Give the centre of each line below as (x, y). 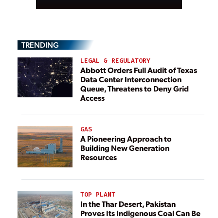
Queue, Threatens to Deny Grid (135, 89)
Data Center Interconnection (131, 79)
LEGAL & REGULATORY (115, 60)
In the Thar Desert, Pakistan (128, 204)
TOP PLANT (98, 194)
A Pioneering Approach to (126, 139)
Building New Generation (125, 148)
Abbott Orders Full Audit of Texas (139, 70)
